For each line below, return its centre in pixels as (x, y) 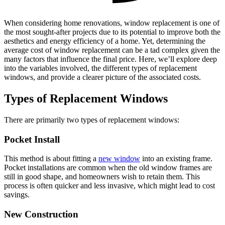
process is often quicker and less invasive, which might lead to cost (109, 186)
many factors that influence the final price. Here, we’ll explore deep (110, 59)
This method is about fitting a (51, 159)
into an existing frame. (176, 159)
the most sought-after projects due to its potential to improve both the (112, 32)
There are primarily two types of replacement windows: (92, 120)
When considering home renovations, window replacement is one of (112, 23)
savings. (17, 195)
